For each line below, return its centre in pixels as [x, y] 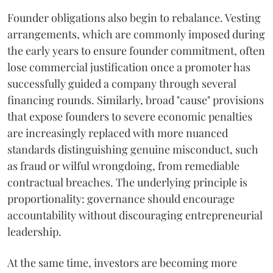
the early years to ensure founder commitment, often [136, 51]
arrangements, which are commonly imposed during [136, 34]
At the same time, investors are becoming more [122, 263]
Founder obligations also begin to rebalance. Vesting [134, 18]
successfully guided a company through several [122, 83]
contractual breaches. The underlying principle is [127, 182]
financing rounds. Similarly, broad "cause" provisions [136, 100]
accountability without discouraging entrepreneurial [135, 215]
